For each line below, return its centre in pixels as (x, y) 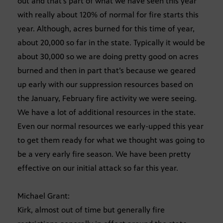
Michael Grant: (44, 196)
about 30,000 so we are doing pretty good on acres (108, 57)
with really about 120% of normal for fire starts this (108, 15)
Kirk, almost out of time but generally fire (91, 210)
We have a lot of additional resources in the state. (107, 112)
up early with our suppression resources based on (105, 85)
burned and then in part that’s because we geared (107, 71)
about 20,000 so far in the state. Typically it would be (111, 43)
